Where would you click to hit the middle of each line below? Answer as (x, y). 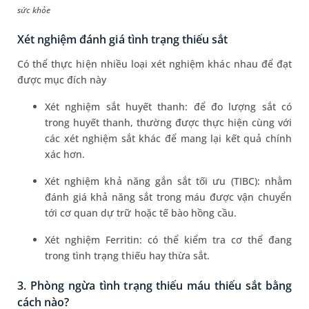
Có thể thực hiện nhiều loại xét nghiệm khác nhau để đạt (154, 64)
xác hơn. (65, 154)
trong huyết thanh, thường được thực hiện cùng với (168, 123)
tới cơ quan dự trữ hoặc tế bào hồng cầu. (141, 213)
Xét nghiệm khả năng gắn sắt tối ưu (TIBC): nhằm (168, 181)
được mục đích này (62, 80)
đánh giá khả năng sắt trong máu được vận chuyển (168, 197)
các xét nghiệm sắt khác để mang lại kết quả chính (168, 139)
